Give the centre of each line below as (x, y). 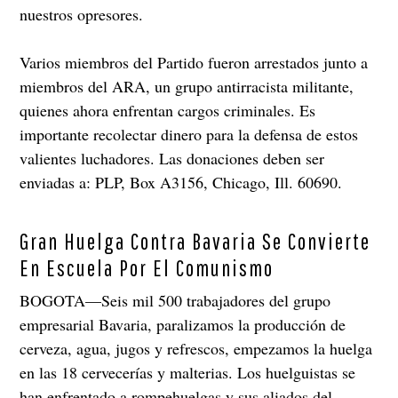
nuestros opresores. (82, 15)
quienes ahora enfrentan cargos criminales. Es (168, 111)
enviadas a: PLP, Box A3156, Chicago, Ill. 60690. (181, 183)
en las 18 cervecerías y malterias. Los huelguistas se (188, 373)
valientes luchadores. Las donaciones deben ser (172, 159)
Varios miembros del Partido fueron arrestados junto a (194, 63)
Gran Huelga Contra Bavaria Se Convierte (195, 242)
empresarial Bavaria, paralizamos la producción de (183, 325)
